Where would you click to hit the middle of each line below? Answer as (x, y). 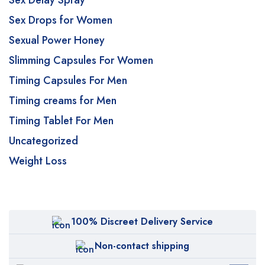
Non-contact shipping (142, 246)
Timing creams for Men (63, 101)
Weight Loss (38, 161)
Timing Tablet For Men (61, 121)
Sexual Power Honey (57, 40)
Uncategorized (43, 141)
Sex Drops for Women (61, 20)
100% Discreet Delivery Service (142, 222)
